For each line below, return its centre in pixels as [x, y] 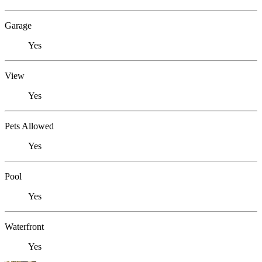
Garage [18, 26]
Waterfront [24, 227]
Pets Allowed [29, 126]
